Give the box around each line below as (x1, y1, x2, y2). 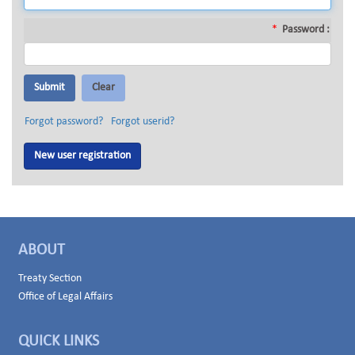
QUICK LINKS (17, 334, 99, 349)
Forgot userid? (111, 116, 174, 128)
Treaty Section (17, 273, 82, 284)
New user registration (34, 150, 131, 162)
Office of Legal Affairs (17, 291, 113, 303)
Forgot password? (25, 116, 103, 128)
